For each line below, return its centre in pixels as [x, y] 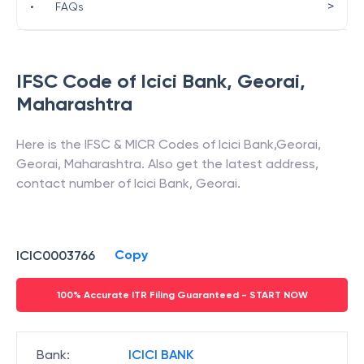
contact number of [75, 183]
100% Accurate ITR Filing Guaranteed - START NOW [182, 295]
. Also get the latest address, [230, 164]
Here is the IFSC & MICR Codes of [117, 144]
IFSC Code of [78, 81]
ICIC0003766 [56, 255]
